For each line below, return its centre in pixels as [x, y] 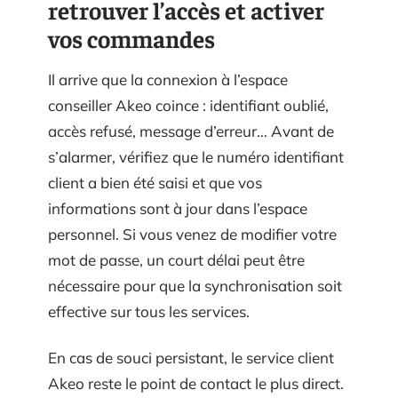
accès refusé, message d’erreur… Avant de [191, 131]
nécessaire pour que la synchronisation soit [195, 286]
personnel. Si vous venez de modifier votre [192, 235]
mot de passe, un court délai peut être [176, 260]
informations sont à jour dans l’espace [178, 209]
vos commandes [131, 39]
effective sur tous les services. [149, 312]
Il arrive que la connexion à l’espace [168, 80]
